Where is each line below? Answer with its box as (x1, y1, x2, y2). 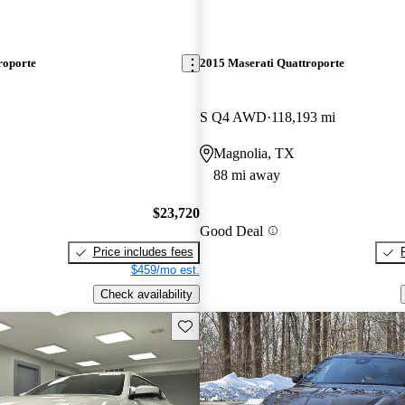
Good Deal (199, 222, 263, 239)
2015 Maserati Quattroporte (199, 56, 344, 71)
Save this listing (176, 317, 261, 332)
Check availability (99, 287, 193, 301)
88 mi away (212, 166, 280, 183)
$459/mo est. (130, 263, 200, 278)
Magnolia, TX (212, 145, 295, 161)
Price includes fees (92, 245, 193, 259)
